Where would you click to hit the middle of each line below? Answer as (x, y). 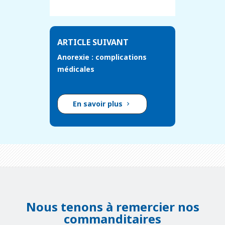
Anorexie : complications (102, 57)
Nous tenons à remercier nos (113, 207)
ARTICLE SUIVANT (93, 42)
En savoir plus (99, 104)
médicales (76, 69)
